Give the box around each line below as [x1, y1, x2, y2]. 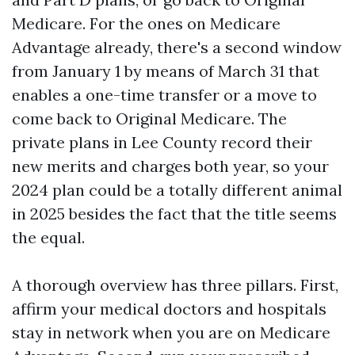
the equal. [12, 227, 85, 247]
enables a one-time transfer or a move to [12, 85, 317, 105]
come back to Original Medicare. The [12, 109, 287, 128]
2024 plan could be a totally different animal [12, 180, 342, 200]
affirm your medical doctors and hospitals [12, 299, 326, 319]
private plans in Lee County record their [12, 132, 312, 152]
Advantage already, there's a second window [12, 37, 342, 57]
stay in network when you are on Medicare [12, 323, 330, 342]
